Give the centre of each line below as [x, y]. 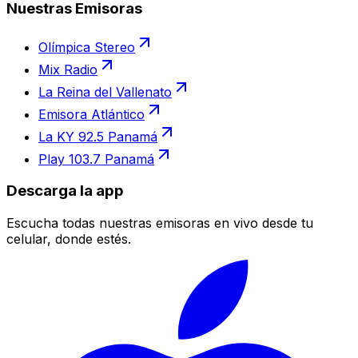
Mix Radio [68, 69]
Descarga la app [65, 191]
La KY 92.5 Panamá [98, 136]
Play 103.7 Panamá [96, 159]
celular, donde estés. [69, 239]
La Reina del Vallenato [105, 91]
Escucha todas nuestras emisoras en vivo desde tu [160, 223]
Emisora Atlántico [91, 114]
